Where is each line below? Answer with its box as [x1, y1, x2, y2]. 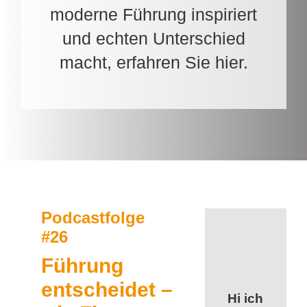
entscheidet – [40, 278, 173, 301]
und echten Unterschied [62, 28, 245, 48]
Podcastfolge [40, 208, 145, 227]
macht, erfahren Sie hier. [59, 52, 248, 72]
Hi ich [228, 291, 264, 306]
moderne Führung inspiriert [50, 4, 257, 24]
